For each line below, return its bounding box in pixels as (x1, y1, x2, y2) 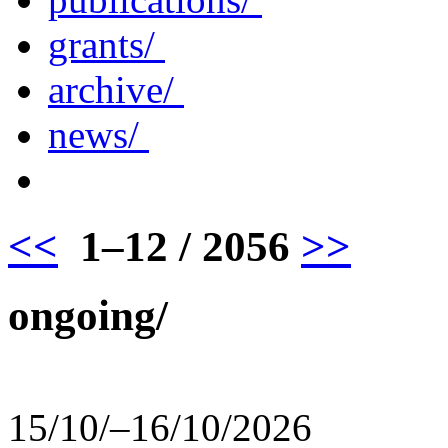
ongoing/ (8, 291, 168, 339)
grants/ (48, 22, 165, 66)
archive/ (48, 67, 184, 111)
